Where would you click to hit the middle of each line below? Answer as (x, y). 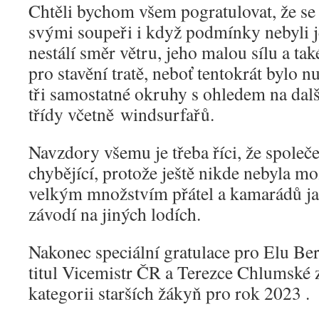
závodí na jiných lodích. (115, 213)
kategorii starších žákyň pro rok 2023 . (169, 292)
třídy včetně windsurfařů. (121, 114)
